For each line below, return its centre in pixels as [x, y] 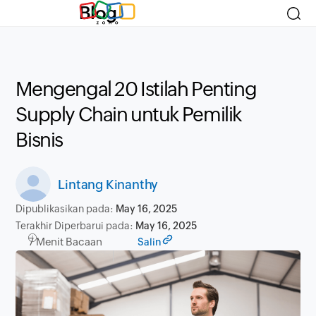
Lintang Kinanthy [108, 184]
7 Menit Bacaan [66, 242]
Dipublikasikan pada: [66, 209]
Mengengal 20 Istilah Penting [136, 89]
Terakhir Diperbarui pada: [76, 226]
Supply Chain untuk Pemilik [129, 114]
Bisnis [39, 140]
